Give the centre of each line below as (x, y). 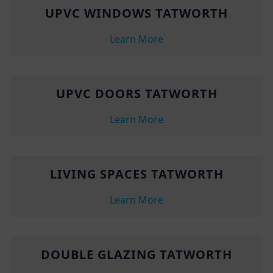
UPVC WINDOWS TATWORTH (136, 13)
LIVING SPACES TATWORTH (136, 174)
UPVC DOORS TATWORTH (136, 93)
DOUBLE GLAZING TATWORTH (136, 254)
